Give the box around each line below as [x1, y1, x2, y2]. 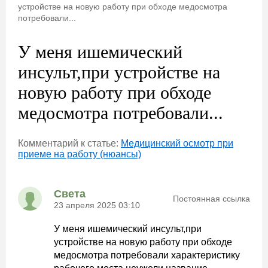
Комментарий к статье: [18, 138, 121, 148]
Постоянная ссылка [173, 194, 250, 203]
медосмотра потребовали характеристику [54, 250, 240, 260]
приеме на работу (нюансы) [18, 149, 141, 159]
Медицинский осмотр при [121, 138, 233, 148]
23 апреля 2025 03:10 [54, 200, 140, 210]
